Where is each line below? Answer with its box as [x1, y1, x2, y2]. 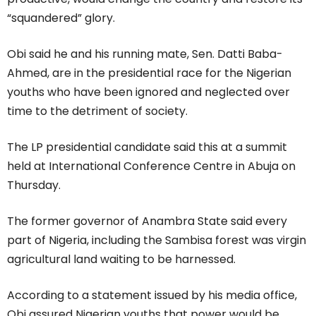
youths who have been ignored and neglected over [7, 83, 290, 100]
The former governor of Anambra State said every [7, 212, 287, 229]
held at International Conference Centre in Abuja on [7, 157, 296, 174]
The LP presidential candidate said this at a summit [7, 138, 287, 155]
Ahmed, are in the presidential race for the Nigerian [7, 64, 291, 81]
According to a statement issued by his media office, [7, 286, 297, 303]
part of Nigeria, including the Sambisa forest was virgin [7, 231, 306, 248]
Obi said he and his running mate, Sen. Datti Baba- [7, 45, 283, 62]
